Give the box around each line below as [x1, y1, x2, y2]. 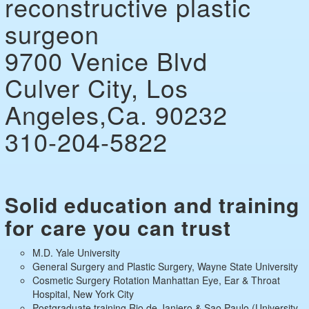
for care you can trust [5, 212, 231, 243]
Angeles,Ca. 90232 [5, 97, 228, 132]
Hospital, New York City [32, 287, 134, 301]
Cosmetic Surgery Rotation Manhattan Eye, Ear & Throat [32, 273, 280, 288]
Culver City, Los [5, 70, 188, 106]
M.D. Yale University [32, 246, 120, 260]
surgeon [5, 16, 99, 52]
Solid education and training [5, 190, 299, 220]
